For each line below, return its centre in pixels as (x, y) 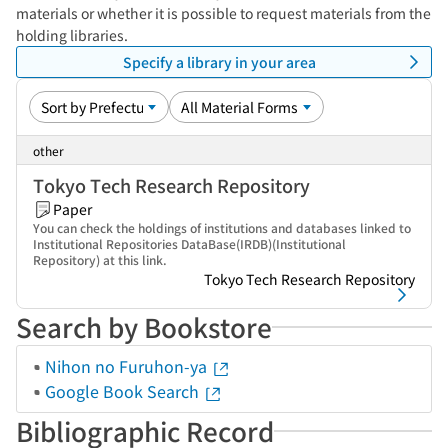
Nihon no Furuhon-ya (128, 366)
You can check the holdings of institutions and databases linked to (222, 227)
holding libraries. (72, 35)
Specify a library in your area (219, 61)
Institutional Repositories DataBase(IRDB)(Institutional (189, 243)
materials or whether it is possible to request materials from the (223, 13)
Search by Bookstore (144, 326)
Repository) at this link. (100, 259)
